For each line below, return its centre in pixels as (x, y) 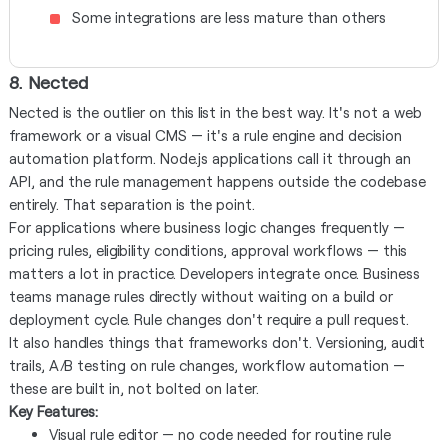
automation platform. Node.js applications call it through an (209, 158)
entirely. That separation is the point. (131, 204)
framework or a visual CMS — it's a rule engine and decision (205, 135)
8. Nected (48, 82)
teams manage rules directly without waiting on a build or (200, 296)
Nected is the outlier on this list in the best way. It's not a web (215, 112)
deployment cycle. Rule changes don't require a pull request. (208, 319)
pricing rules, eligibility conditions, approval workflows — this (207, 250)
